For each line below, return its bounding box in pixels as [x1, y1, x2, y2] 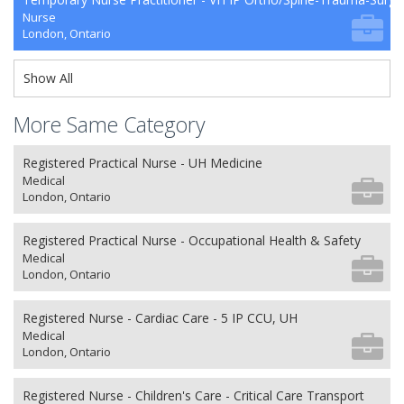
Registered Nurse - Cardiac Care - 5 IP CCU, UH [23, 309, 298, 326]
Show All [23, 69, 73, 87]
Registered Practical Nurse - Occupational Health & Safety [23, 232, 361, 249]
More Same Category [14, 110, 206, 139]
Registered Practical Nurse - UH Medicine [23, 154, 262, 171]
